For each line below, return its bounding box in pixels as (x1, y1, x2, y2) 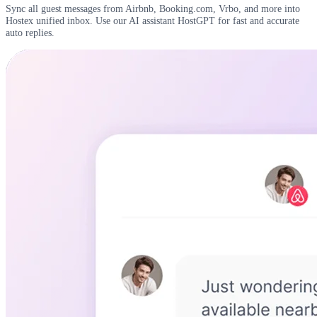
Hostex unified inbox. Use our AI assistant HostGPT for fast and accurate (6, 15, 299, 27)
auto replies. (6, 27, 54, 39)
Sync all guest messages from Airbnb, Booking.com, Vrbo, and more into (6, 3, 300, 15)
